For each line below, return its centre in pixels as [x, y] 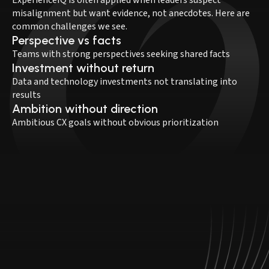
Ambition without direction [85, 108]
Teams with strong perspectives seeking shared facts [121, 54]
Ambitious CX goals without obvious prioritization [115, 122]
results [26, 95]
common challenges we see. [70, 26]
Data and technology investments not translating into [125, 81]
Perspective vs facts [67, 40]
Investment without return [83, 68]
